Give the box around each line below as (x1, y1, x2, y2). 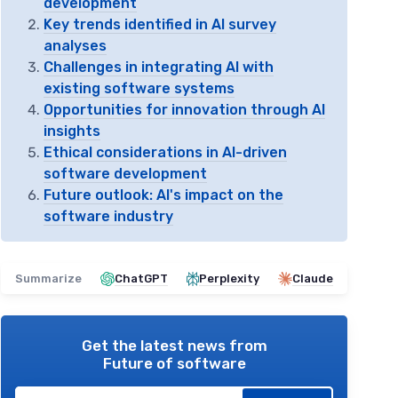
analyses (44, 37, 107, 55)
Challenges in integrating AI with (44, 59, 274, 76)
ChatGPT (115, 272, 168, 286)
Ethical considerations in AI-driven (44, 144, 287, 162)
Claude (292, 272, 333, 286)
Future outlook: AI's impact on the (44, 187, 283, 204)
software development (44, 165, 207, 183)
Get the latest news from (81, 337, 267, 355)
